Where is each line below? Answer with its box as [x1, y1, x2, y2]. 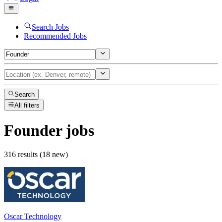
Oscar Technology [4, 212, 61, 221]
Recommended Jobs [24, 31, 87, 40]
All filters [14, 102, 40, 110]
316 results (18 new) [4, 150, 68, 159]
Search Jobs [32, 22, 69, 31]
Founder [4, 121, 62, 139]
